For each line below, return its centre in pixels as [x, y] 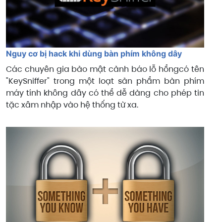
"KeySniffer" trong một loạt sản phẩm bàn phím [105, 81]
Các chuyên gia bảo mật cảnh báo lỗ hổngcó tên [105, 69]
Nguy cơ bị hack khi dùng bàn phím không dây [94, 53]
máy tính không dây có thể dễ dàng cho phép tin [105, 93]
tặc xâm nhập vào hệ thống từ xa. [72, 105]
